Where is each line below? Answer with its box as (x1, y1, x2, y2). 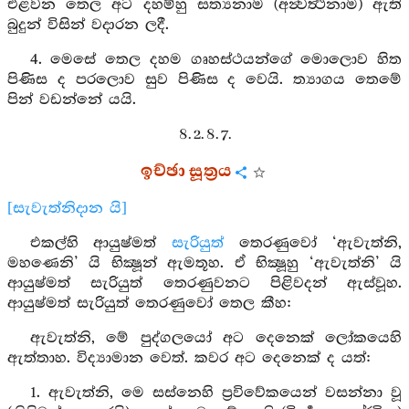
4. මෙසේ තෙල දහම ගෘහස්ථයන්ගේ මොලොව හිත (29, 51, 402, 68)
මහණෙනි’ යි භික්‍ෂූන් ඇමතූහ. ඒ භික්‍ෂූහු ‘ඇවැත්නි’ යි (7, 255, 402, 272)
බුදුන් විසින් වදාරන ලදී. (7, 16, 169, 34)
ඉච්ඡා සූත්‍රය (141, 160, 232, 184)
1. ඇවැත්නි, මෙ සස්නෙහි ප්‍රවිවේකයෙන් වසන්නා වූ (29, 384, 402, 402)
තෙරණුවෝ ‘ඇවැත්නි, (224, 235, 402, 252)
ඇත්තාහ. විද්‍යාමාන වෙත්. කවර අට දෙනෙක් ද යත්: (7, 350, 372, 367)
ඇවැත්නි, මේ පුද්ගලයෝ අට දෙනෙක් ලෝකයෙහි (29, 330, 402, 347)
